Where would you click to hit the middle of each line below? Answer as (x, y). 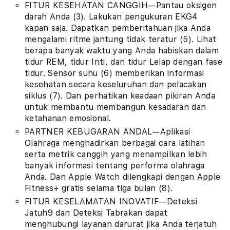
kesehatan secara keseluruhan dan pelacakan (116, 84)
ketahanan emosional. (68, 118)
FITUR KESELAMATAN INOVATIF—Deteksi (111, 202)
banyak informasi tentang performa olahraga (115, 166)
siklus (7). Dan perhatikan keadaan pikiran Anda (120, 96)
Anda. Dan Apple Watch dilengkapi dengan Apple (123, 177)
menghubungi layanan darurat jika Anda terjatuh (121, 224)
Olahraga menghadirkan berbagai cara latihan (115, 143)
